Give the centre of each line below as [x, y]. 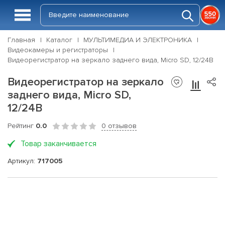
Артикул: [22, 161]
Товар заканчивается [59, 144]
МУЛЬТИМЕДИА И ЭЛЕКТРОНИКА [138, 40]
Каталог [59, 40]
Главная [21, 40]
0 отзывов [119, 126]
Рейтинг [22, 126]
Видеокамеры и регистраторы [58, 50]
